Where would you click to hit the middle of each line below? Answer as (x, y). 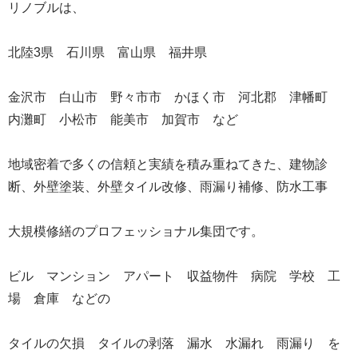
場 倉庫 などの (66, 298)
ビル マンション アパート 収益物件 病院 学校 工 (174, 276)
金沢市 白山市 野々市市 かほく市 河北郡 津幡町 (174, 97)
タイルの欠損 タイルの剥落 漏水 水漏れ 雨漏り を (174, 343)
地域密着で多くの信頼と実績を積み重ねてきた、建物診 (168, 164)
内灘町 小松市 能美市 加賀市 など (123, 119)
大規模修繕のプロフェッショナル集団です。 (136, 231)
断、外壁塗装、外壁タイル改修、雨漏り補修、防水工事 (168, 186)
